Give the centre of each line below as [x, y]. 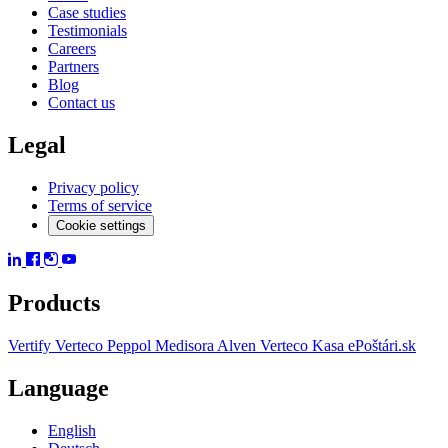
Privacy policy [93, 187]
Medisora [186, 345]
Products [54, 302]
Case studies [87, 13]
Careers [72, 49]
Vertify [31, 345]
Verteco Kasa [304, 345]
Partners [73, 67]
